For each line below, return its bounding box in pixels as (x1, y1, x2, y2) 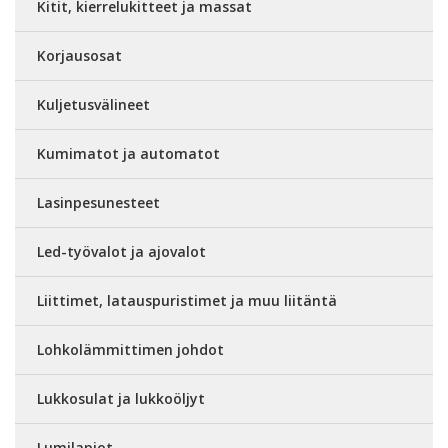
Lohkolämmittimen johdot (37, 340, 224, 359)
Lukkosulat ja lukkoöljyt (37, 389, 205, 408)
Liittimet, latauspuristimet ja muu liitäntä (37, 291, 337, 310)
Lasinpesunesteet (37, 193, 160, 212)
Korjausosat (37, 46, 122, 65)
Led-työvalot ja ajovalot (37, 242, 206, 261)
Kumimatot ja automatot (37, 144, 220, 163)
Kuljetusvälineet (37, 95, 150, 114)
